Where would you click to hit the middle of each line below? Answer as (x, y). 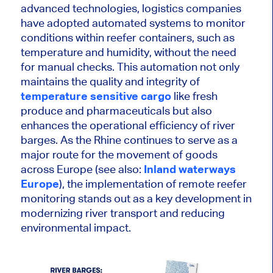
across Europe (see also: (82, 169)
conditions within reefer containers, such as (127, 37)
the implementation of (121, 183)
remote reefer (211, 183)
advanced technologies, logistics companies (131, 8)
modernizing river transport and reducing (122, 213)
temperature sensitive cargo (96, 96)
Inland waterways (190, 169)
